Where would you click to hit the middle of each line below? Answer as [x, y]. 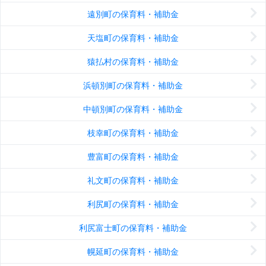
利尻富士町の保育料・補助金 [133, 228]
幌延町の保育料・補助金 [133, 252]
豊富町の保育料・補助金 [133, 157]
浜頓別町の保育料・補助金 [133, 85]
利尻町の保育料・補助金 [133, 204]
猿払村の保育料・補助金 [133, 62]
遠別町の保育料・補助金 [133, 14]
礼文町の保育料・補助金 [133, 180]
